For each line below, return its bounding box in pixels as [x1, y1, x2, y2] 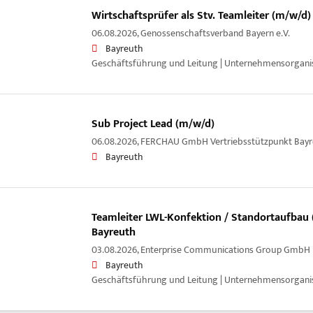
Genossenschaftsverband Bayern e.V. [140, 24, 290, 42]
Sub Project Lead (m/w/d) [91, 114, 214, 133]
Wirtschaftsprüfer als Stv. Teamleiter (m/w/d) [91, 6, 311, 25]
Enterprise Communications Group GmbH [140, 241, 310, 259]
